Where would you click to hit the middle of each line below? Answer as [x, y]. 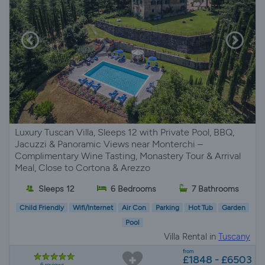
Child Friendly [41, 208]
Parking [167, 208]
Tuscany [234, 237]
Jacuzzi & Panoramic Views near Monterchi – [109, 144]
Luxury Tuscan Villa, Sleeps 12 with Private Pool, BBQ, [125, 132]
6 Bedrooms [134, 189]
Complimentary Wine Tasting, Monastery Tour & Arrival [128, 156]
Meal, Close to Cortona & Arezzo [83, 168]
